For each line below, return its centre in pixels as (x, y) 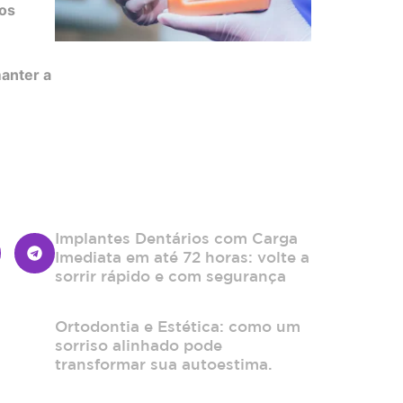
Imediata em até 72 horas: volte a (182, 257)
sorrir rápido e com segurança (170, 276)
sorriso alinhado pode (139, 345)
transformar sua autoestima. (164, 364)
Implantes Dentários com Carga (176, 238)
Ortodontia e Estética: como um (178, 327)
